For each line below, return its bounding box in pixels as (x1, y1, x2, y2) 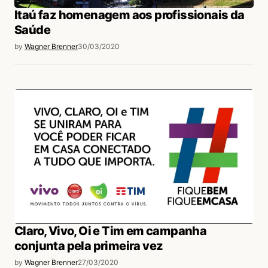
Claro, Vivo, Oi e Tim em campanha (14, 224, 207, 239)
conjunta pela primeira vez (14, 239, 163, 254)
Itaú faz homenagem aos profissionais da (14, 8, 245, 23)
